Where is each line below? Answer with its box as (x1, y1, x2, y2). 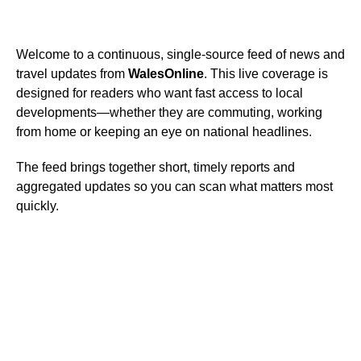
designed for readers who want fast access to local (16, 86, 303, 101)
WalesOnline (128, 67, 204, 81)
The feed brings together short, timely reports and (16, 160, 295, 175)
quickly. (16, 199, 59, 214)
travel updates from (16, 67, 128, 81)
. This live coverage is (204, 67, 328, 81)
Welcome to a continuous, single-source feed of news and (16, 48, 345, 62)
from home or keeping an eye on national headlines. (16, 125, 312, 139)
